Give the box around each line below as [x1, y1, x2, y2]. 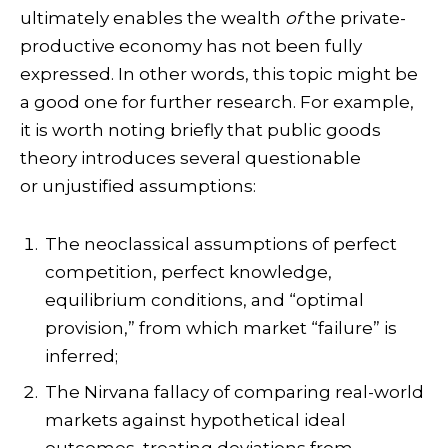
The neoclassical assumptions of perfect [45, 234, 397, 255]
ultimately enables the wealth [20, 7, 285, 28]
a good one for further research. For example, [20, 91, 414, 112]
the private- [302, 7, 406, 28]
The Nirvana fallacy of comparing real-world [45, 381, 424, 402]
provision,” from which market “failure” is [45, 318, 397, 339]
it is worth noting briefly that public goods [20, 119, 381, 140]
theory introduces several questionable [20, 147, 361, 168]
